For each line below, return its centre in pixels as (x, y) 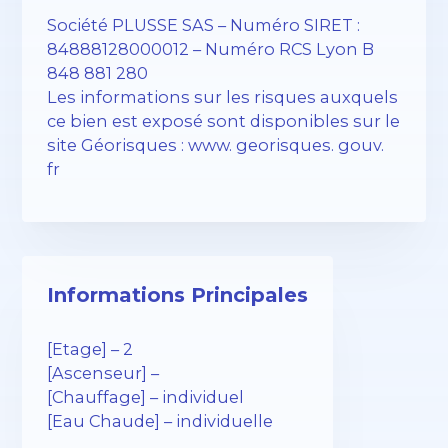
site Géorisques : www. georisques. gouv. (216, 145)
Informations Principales (178, 294)
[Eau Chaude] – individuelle (160, 420)
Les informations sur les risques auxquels (223, 97)
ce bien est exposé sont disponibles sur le (224, 121)
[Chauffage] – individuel (146, 396)
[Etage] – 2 (90, 348)
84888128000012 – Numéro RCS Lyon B (211, 49)
